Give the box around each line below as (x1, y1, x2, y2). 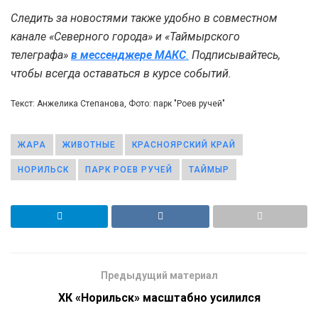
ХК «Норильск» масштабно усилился (57, 291, 261, 305)
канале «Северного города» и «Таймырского (11, 30, 240, 44)
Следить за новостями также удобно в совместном (11, 11, 278, 26)
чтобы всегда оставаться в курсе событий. (11, 67, 231, 81)
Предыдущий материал (100, 270, 218, 282)
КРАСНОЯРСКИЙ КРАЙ (132, 140, 236, 150)
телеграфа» (11, 48, 71, 62)
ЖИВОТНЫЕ (62, 140, 116, 150)
